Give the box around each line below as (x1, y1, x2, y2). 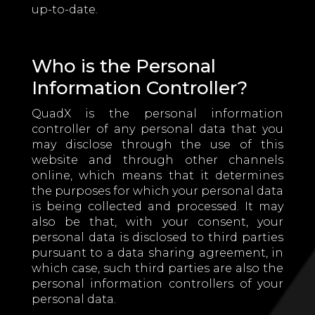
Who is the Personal (31, 55, 216, 77)
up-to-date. (31, 3, 98, 16)
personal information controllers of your (31, 277, 284, 290)
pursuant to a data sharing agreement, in (31, 246, 284, 259)
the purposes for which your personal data (31, 184, 284, 198)
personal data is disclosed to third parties (31, 231, 284, 244)
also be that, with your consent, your (31, 215, 284, 229)
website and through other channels (31, 153, 284, 167)
